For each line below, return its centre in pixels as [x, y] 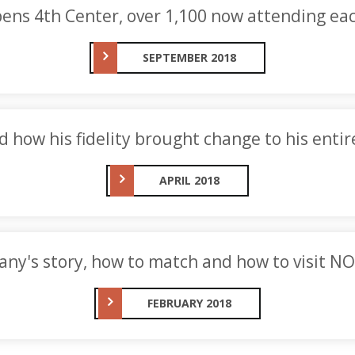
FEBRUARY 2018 [189, 303]
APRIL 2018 [189, 180]
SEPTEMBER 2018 [189, 57]
